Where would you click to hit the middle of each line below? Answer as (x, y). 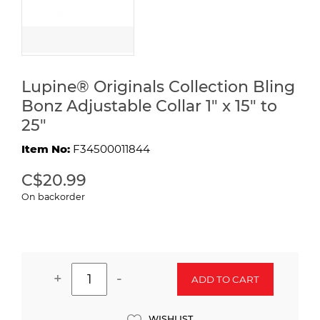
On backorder (53, 196)
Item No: (47, 149)
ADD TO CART (225, 279)
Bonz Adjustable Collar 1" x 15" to (149, 106)
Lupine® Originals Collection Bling (158, 86)
